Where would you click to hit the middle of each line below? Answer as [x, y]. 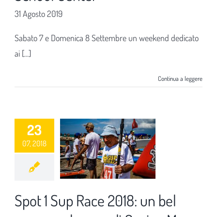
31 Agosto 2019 [39, 14]
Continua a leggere [180, 78]
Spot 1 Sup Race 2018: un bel [95, 200]
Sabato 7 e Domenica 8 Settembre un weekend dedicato [107, 38]
